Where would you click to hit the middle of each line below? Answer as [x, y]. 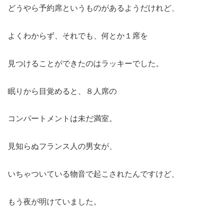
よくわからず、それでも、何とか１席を [78, 36]
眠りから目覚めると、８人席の [62, 91]
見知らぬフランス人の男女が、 [62, 146]
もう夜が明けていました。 [54, 201]
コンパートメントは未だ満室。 [62, 119]
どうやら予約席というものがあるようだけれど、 [93, 8]
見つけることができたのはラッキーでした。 [86, 63]
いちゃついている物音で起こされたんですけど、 [93, 174]
